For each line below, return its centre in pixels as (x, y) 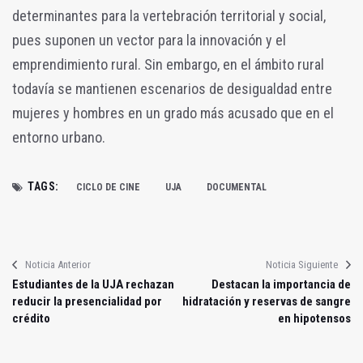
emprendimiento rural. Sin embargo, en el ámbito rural (168, 64)
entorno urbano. (59, 137)
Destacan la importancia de (281, 284)
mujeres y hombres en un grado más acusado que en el (173, 113)
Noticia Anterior (58, 264)
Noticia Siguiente (302, 264)
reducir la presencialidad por (87, 301)
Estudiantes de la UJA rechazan (93, 284)
